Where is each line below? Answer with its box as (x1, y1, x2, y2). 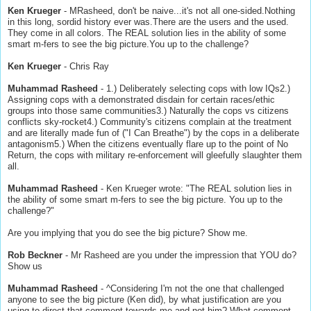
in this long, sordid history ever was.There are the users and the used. (8, 16, 289, 27)
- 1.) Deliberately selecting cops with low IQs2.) (98, 83, 290, 94)
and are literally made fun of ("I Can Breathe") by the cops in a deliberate (8, 127, 299, 138)
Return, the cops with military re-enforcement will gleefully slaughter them (8, 149, 302, 160)
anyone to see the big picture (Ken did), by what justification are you (8, 294, 281, 305)
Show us (8, 260, 42, 271)
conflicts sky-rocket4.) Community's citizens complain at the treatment (8, 116, 292, 127)
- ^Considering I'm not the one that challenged (101, 283, 284, 294)
